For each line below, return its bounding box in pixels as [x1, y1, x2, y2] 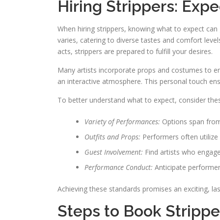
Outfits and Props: [84, 132, 142, 141]
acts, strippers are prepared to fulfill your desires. [57, 47, 213, 56]
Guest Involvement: [84, 147, 145, 157]
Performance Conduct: [84, 163, 155, 172]
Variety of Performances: [84, 117, 162, 126]
